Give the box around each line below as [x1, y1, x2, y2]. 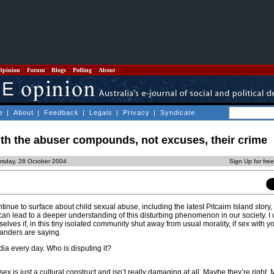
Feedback [44, 109, 79, 116]
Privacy [123, 109, 150, 116]
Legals [89, 109, 113, 116]
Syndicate [160, 109, 195, 116]
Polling [71, 67, 94, 73]
